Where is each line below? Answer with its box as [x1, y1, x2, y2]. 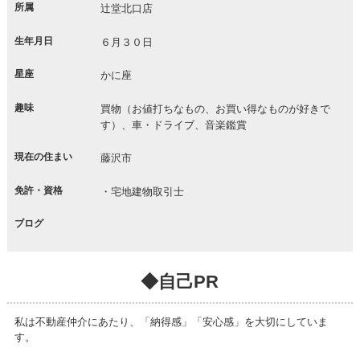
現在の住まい [14, 151, 72, 163]
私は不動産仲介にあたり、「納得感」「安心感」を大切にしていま [14, 315, 328, 328]
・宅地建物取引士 [100, 185, 184, 198]
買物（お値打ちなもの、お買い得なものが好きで [100, 102, 330, 115]
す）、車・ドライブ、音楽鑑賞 [100, 118, 247, 131]
